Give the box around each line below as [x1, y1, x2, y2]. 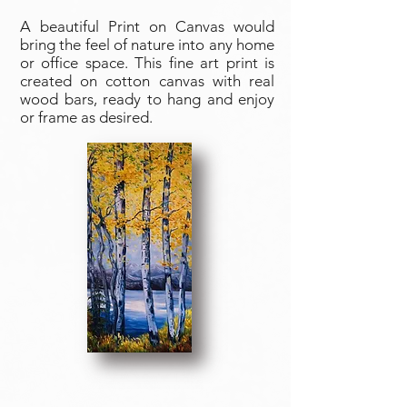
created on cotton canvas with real [20, 72, 274, 90]
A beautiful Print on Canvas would [20, 17, 274, 35]
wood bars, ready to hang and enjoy [20, 90, 274, 108]
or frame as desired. [20, 108, 153, 126]
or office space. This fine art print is [20, 54, 274, 72]
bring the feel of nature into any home [20, 35, 274, 54]
